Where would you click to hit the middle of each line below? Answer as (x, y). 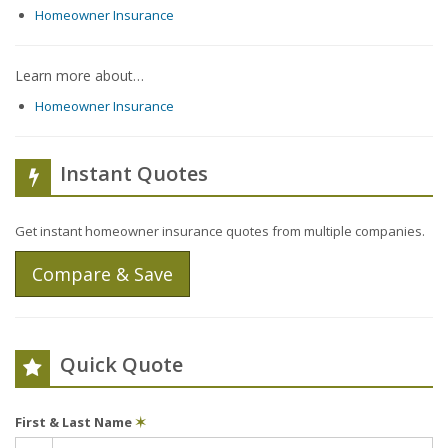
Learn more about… (79, 76)
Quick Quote (121, 365)
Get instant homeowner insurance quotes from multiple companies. (220, 231)
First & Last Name (75, 422)
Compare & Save (102, 274)
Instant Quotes (134, 174)
